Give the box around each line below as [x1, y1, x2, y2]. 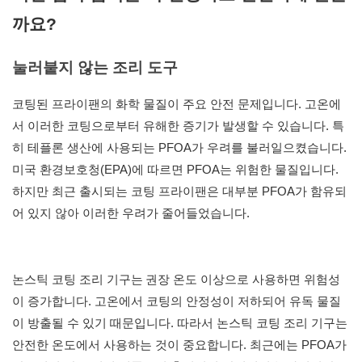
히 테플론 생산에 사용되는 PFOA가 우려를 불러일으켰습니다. [12, 141, 347, 155]
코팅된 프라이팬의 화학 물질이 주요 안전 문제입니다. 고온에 [12, 97, 341, 112]
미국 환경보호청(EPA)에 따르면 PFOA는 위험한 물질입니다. [12, 162, 339, 177]
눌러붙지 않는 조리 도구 [12, 59, 178, 77]
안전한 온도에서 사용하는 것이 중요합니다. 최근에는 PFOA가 [12, 338, 347, 352]
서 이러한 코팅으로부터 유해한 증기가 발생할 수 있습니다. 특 [12, 119, 344, 133]
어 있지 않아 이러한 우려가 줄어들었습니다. [12, 206, 250, 221]
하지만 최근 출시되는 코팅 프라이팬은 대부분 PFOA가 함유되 [12, 184, 347, 199]
